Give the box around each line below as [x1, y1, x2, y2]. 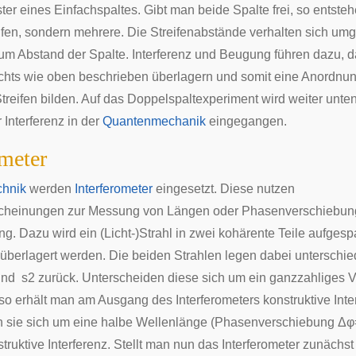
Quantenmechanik [103, 114, 206, 128]
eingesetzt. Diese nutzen [153, 182, 295, 195]
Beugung [219, 48, 271, 61]
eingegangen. [206, 114, 287, 128]
